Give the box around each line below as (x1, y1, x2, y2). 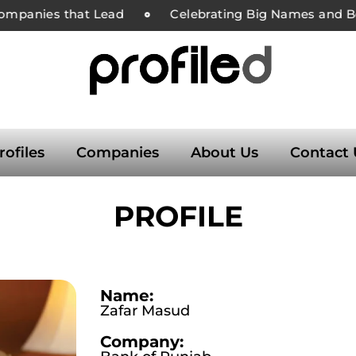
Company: (100, 332, 184, 352)
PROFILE (113, 199, 243, 234)
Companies (76, 144, 159, 162)
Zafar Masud (100, 302, 190, 320)
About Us (191, 144, 258, 162)
